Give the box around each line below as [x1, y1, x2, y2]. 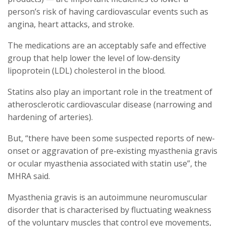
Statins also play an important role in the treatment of [8, 86, 212, 98]
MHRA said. [8, 171, 50, 182]
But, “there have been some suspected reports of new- [8, 133, 215, 144]
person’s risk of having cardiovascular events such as [8, 6, 208, 18]
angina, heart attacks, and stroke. [8, 19, 134, 30]
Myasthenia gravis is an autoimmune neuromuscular [8, 192, 207, 203]
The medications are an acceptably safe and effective [8, 40, 206, 51]
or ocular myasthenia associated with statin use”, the [8, 158, 207, 169]
